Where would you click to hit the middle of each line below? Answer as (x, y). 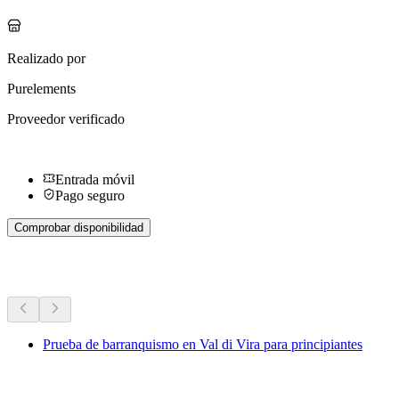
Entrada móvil (95, 180)
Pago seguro (90, 196)
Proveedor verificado (66, 119)
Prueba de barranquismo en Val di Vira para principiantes (203, 345)
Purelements (41, 89)
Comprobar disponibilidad (79, 228)
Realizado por (46, 59)
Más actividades (81, 267)
